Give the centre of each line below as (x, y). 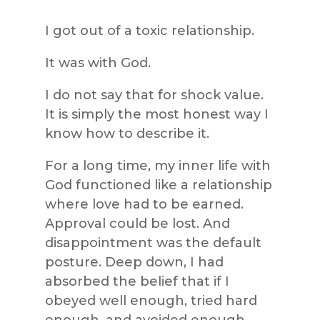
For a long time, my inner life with (157, 165)
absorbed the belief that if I (137, 281)
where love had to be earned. (144, 204)
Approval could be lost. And (137, 223)
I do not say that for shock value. (154, 95)
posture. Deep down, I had (134, 262)
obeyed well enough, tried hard (151, 300)
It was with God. (97, 62)
